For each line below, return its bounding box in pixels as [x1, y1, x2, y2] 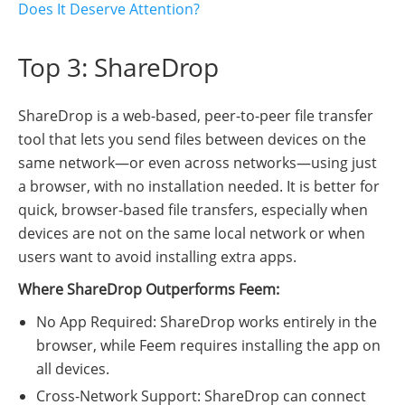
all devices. [36, 358, 109, 379]
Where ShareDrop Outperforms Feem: [18, 278, 279, 299]
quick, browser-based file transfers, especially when [18, 199, 368, 220]
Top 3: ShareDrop [18, 49, 219, 84]
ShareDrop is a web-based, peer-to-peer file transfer [18, 105, 373, 126]
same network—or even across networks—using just [18, 152, 377, 173]
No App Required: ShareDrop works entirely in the [36, 311, 377, 332]
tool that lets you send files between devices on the [18, 128, 366, 149]
